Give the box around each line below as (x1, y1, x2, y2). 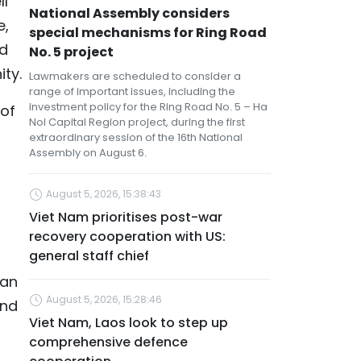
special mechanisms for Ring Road (29, 23, 267, 42)
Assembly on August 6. (29, 145, 147, 160)
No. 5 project (29, 43, 114, 61)
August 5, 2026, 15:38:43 (46, 187, 161, 201)
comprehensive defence (29, 333, 188, 351)
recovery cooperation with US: (29, 227, 226, 246)
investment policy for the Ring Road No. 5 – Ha (29, 99, 268, 114)
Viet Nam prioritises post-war (29, 208, 222, 226)
